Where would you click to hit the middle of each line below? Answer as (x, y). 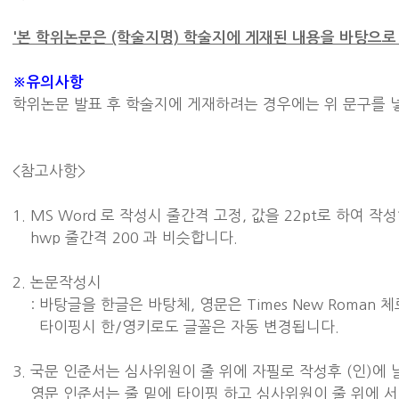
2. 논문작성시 (59, 282)
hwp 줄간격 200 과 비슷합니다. (127, 238)
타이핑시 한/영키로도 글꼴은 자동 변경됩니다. (178, 327)
